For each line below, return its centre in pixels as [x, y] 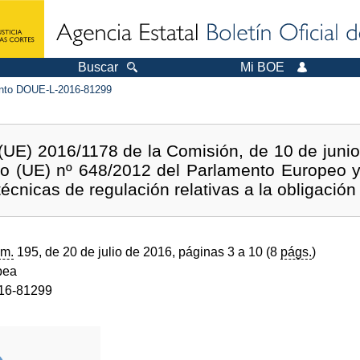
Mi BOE [262, 67]
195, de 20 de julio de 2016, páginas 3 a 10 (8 [147, 252]
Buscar [98, 67]
